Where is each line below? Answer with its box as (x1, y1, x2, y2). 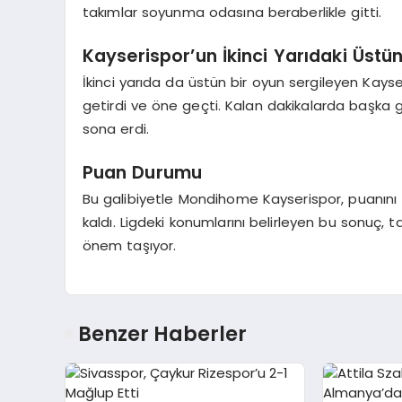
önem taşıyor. (82, 236, 177, 255)
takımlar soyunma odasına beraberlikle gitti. (82, 3, 382, 22)
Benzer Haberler (78, 319, 247, 349)
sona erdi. (82, 119, 150, 138)
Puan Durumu (82, 160, 203, 185)
